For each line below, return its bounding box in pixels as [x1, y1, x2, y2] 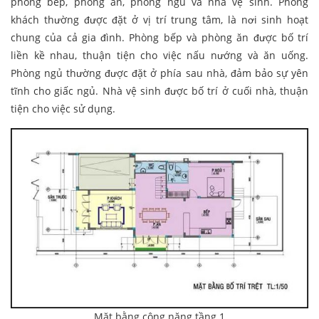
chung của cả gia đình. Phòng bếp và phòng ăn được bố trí [11, 31, 308, 45]
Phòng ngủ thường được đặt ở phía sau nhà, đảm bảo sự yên [11, 66, 308, 80]
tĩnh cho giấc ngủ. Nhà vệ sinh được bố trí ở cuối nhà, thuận [11, 84, 308, 98]
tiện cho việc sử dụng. [11, 102, 115, 116]
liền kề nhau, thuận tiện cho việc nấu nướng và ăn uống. [11, 48, 308, 63]
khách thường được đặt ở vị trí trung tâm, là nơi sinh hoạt [11, 13, 308, 27]
